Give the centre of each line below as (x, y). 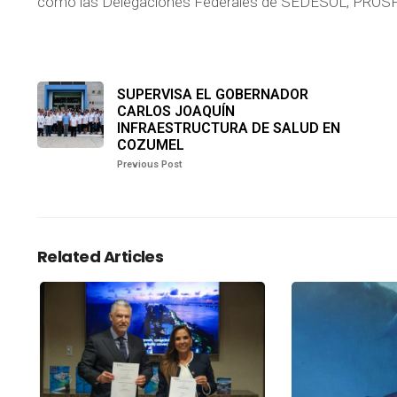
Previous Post (149, 165)
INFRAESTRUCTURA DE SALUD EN (229, 128)
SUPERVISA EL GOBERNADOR (213, 95)
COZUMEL (151, 145)
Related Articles (101, 257)
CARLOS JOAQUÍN (176, 112)
